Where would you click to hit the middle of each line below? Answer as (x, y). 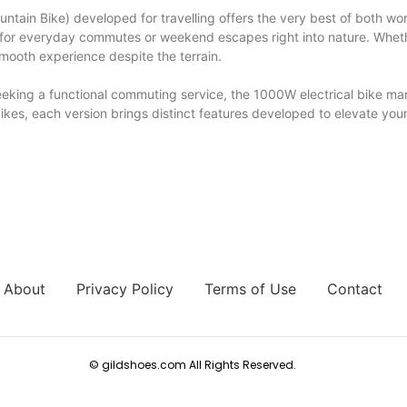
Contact (354, 289)
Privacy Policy (124, 289)
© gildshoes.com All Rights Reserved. (193, 365)
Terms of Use (250, 289)
